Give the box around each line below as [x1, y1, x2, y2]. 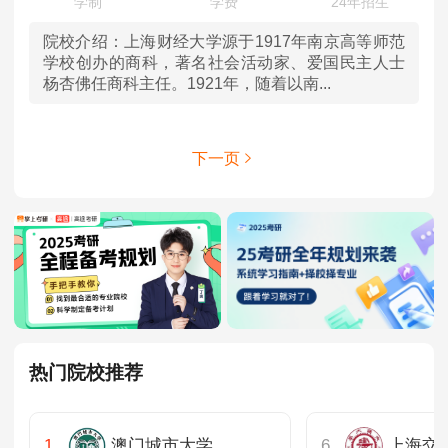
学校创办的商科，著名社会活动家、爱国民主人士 [42, 54, 405, 72]
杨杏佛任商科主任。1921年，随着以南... [42, 75, 331, 93]
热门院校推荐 [28, 361, 143, 383]
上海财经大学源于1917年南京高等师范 [123, 33, 405, 51]
